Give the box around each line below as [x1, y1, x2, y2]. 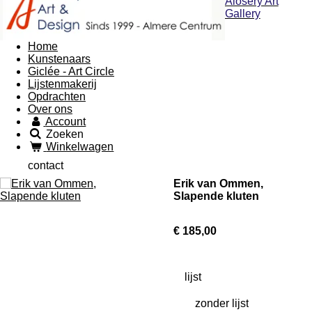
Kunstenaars [28, 53, 91, 65]
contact [28, 159, 63, 172]
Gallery [224, 8, 260, 20]
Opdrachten [28, 91, 86, 103]
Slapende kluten [173, 190, 259, 203]
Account [45, 116, 86, 128]
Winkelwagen [46, 141, 114, 153]
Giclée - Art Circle [28, 65, 114, 78]
